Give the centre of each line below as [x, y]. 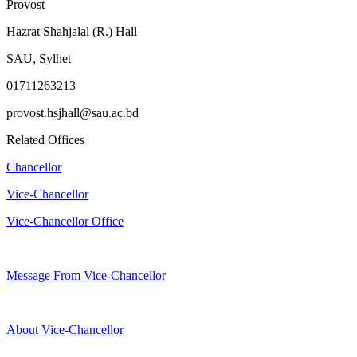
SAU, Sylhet [39, 59]
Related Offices [45, 140]
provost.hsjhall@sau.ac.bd [73, 113]
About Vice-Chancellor [65, 330]
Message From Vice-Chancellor [86, 276]
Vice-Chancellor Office [65, 222]
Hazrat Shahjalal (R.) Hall [72, 32]
